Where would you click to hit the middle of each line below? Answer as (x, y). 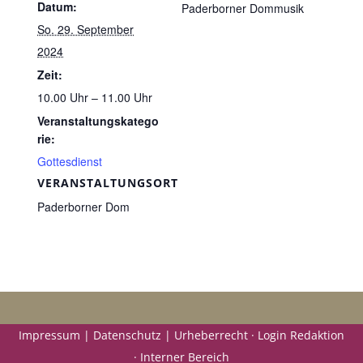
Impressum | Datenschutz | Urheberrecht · (138, 335)
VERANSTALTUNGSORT (108, 182)
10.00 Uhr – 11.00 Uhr (95, 97)
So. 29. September (86, 29)
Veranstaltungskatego (98, 120)
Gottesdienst (70, 161)
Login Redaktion (301, 335)
